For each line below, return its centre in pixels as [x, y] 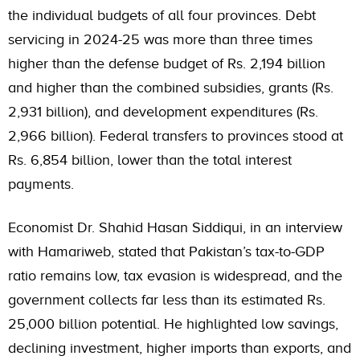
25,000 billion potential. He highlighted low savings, [173, 324]
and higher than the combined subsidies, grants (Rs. [171, 88]
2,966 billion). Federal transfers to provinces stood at [176, 136]
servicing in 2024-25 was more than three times [160, 40]
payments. [41, 184]
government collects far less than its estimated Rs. [167, 300]
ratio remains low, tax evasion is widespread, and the [175, 276]
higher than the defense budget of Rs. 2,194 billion [167, 64]
